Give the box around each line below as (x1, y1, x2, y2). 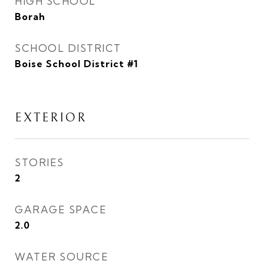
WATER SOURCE (15, 250, 108, 263)
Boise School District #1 (15, 58, 138, 70)
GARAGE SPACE (15, 203, 107, 216)
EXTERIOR (15, 111, 87, 125)
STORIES (15, 156, 64, 169)
